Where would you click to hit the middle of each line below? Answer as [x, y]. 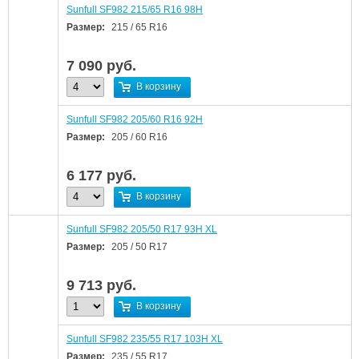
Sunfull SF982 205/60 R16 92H [135, 119]
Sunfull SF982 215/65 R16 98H [135, 10]
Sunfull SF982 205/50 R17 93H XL [142, 229]
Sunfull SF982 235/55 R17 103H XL [145, 339]
